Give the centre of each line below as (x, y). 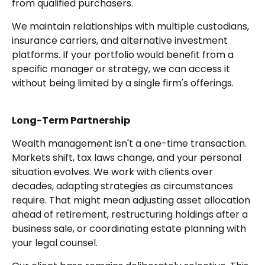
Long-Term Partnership (71, 121)
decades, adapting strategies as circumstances (122, 186)
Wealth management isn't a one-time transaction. (129, 144)
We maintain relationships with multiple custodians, (130, 27)
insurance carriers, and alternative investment (120, 41)
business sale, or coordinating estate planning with (129, 229)
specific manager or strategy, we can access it (121, 69)
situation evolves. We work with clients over (112, 172)
